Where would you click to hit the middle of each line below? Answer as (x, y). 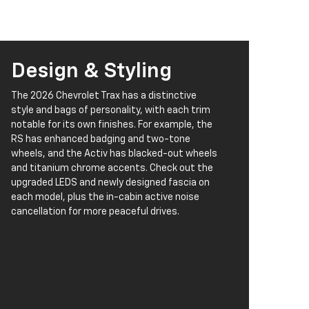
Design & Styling (91, 72)
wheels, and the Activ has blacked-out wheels (114, 154)
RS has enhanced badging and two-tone (101, 140)
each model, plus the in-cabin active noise (105, 198)
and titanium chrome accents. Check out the (112, 169)
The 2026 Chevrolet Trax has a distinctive (104, 96)
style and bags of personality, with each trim (111, 111)
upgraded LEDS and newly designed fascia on (110, 183)
